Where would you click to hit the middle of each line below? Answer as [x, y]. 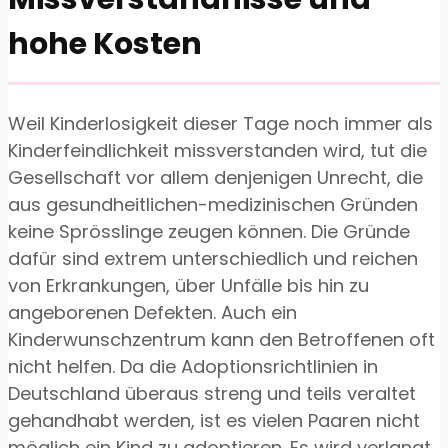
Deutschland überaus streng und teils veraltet [212, 394]
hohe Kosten [105, 44]
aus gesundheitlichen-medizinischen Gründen [213, 205]
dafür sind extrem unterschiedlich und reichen [213, 259]
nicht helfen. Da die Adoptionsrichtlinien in [193, 367]
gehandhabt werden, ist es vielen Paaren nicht [214, 421]
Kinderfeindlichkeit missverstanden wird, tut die [217, 151]
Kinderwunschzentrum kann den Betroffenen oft [221, 340]
